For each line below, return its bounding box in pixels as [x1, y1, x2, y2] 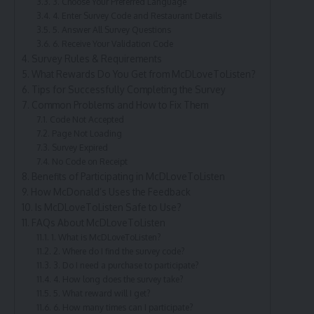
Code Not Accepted [49, 114, 124, 125]
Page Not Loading [51, 128, 122, 139]
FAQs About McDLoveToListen [31, 217, 165, 229]
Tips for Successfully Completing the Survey [31, 83, 226, 96]
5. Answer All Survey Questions [52, 24, 171, 36]
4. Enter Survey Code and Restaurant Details [52, 10, 221, 22]
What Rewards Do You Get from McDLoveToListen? [31, 68, 256, 81]
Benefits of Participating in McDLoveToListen [31, 170, 225, 183]
